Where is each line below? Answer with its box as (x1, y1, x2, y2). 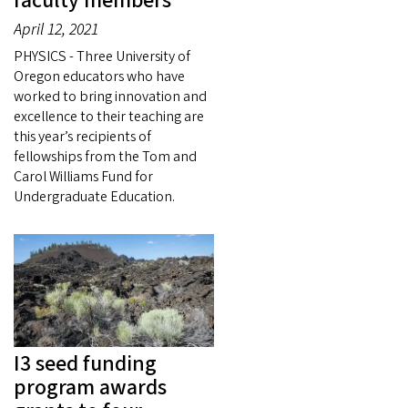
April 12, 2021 (14, 18, 98, 42)
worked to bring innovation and (14, 87, 207, 107)
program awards (14, 371, 167, 403)
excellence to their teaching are (14, 107, 204, 127)
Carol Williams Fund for (14, 167, 153, 188)
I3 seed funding (14, 347, 157, 380)
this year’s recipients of (14, 127, 151, 148)
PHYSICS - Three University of (14, 46, 190, 67)
